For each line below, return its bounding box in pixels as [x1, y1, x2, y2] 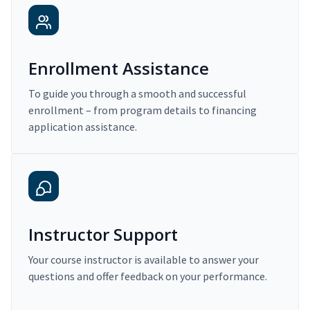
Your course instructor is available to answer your [28, 253, 259, 267]
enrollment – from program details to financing [28, 103, 257, 118]
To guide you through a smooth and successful [28, 86, 246, 101]
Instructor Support [28, 223, 178, 246]
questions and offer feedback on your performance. [28, 269, 267, 284]
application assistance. [28, 120, 137, 134]
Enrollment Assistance [28, 57, 209, 80]
